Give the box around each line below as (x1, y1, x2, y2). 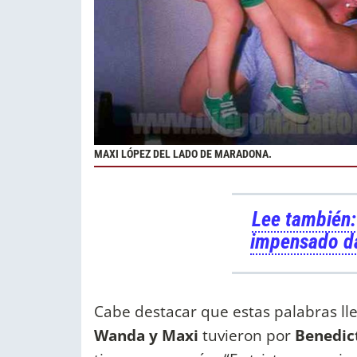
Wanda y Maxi (94, 324, 198, 346)
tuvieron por (198, 324, 295, 346)
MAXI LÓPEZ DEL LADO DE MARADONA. (94, 147, 272, 161)
